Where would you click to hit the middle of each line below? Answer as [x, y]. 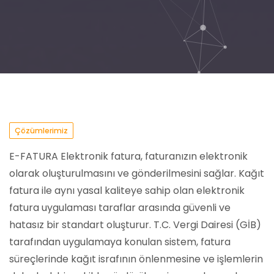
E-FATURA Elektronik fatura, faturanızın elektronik [128, 156]
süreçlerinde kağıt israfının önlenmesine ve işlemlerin [136, 259]
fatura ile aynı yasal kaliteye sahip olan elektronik [127, 191]
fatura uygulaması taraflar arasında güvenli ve [120, 208]
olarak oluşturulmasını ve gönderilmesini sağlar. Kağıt [137, 173]
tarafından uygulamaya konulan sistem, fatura [120, 242]
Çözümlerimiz [41, 131]
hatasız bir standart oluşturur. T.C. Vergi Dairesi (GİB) [135, 225]
